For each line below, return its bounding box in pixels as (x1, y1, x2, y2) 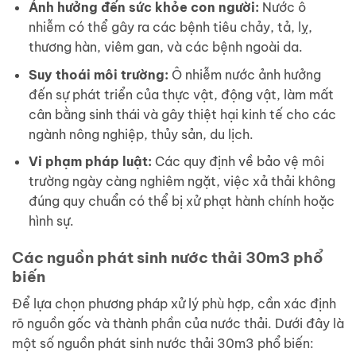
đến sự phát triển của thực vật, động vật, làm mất (28, 86, 334, 103)
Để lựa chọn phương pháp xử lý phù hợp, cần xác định (12, 295, 336, 311)
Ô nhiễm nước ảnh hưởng (168, 66, 321, 83)
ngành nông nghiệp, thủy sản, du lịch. (28, 126, 253, 142)
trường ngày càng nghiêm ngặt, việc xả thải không (28, 173, 335, 190)
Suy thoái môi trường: (28, 66, 168, 83)
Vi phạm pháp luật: (28, 153, 152, 170)
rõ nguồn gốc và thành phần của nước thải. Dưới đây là (12, 315, 344, 331)
